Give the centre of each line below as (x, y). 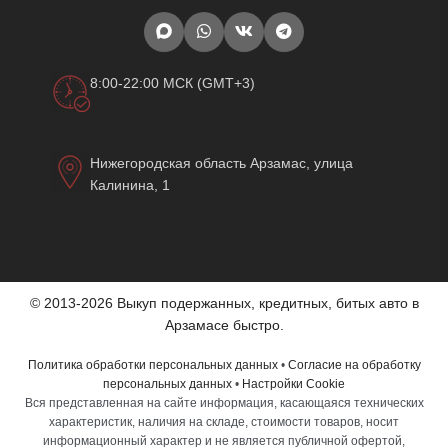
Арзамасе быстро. (224, 325)
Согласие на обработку (354, 365)
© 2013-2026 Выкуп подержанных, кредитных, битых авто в (224, 303)
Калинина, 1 (130, 185)
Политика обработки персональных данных (152, 365)
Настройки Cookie (293, 384)
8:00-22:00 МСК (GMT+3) (172, 83)
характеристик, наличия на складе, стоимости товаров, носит (224, 422)
